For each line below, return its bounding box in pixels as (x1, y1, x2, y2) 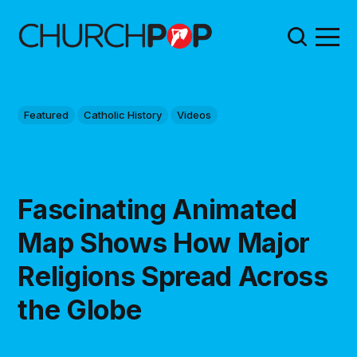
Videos (177, 108, 212, 121)
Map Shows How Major (18, 226, 310, 259)
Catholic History (84, 108, 163, 121)
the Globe (18, 292, 142, 326)
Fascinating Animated (18, 192, 297, 226)
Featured (24, 108, 69, 121)
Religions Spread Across (18, 259, 328, 292)
